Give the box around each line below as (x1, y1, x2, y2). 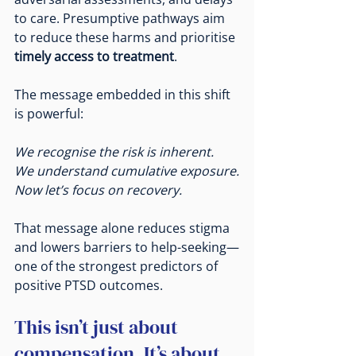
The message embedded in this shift (14, 85, 234, 103)
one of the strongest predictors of (14, 257, 221, 275)
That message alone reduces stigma (14, 219, 233, 237)
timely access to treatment (14, 47, 174, 65)
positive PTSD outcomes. (14, 276, 163, 294)
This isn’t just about (14, 313, 182, 340)
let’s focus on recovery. (41, 180, 182, 199)
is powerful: (14, 104, 83, 122)
